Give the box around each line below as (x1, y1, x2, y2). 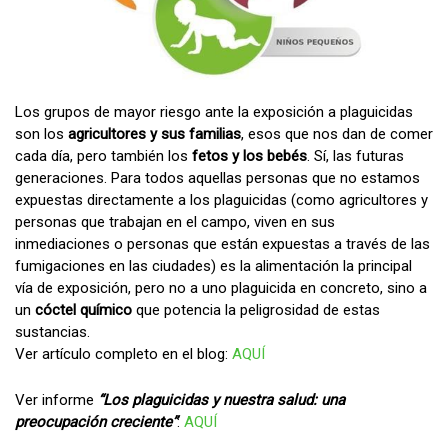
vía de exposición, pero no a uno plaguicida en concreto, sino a (15, 278, 427, 297)
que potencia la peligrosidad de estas (132, 300, 380, 319)
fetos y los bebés (188, 146, 307, 165)
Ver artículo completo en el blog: (15, 344, 232, 363)
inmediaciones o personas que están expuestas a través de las (15, 234, 430, 253)
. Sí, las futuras (307, 146, 404, 165)
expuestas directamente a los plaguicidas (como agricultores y (15, 190, 428, 209)
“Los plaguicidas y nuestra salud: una (94, 390, 345, 409)
